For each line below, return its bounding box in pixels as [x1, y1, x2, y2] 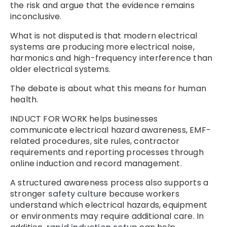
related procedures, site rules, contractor [10, 135, 180, 147]
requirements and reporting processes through [10, 146, 204, 158]
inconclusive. [10, 10, 62, 22]
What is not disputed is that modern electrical [10, 29, 198, 42]
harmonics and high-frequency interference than [10, 52, 213, 64]
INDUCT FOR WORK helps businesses [10, 112, 158, 125]
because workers [106, 187, 179, 200]
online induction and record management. [10, 157, 182, 169]
